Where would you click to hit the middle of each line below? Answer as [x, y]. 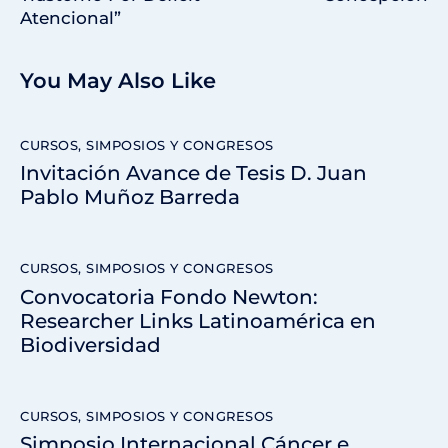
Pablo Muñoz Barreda [130, 197]
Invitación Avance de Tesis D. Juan [193, 173]
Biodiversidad [90, 344]
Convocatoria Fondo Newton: [169, 296]
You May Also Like [118, 80]
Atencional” [70, 18]
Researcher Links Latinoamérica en [198, 320]
